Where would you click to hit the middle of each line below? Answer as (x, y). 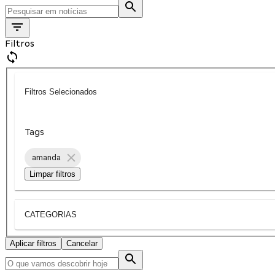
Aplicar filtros (33, 243)
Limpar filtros (52, 174)
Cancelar (82, 243)
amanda (46, 158)
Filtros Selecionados (61, 92)
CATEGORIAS (51, 215)
